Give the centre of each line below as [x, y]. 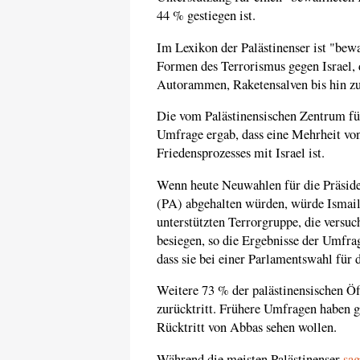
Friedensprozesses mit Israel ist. [241, 153]
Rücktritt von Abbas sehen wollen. [247, 327]
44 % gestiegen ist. [206, 16]
